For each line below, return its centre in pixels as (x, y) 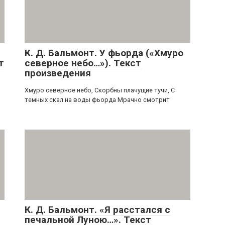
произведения (58, 73)
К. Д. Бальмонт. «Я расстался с (97, 210)
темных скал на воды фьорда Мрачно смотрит (97, 100)
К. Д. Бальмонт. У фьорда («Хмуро (104, 53)
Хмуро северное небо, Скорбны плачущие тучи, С (100, 90)
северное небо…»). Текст (83, 63)
